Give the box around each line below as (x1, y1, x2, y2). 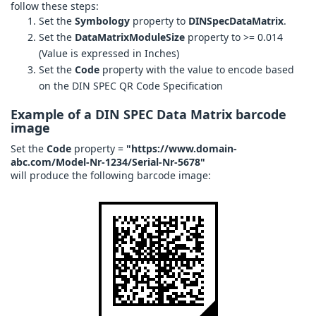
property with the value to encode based (99, 63, 294, 77)
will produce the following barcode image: (11, 169, 211, 183)
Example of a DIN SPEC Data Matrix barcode (11, 106, 286, 123)
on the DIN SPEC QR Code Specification (39, 79, 223, 93)
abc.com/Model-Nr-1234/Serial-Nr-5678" (11, 155, 205, 169)
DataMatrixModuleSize (75, 30, 185, 44)
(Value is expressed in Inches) (39, 47, 179, 61)
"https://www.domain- (126, 142, 237, 156)
